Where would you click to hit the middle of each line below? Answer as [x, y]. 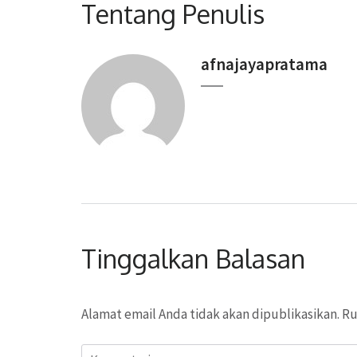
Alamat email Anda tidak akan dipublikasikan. [210, 314]
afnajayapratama [264, 64]
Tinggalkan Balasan [193, 258]
